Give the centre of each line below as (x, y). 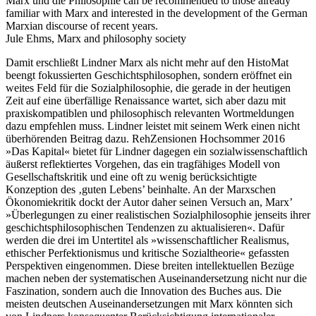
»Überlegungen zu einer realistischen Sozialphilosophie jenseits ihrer (158, 215)
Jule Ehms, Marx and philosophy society (96, 39)
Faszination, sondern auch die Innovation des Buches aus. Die (144, 291)
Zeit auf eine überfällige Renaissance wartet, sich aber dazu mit (146, 101)
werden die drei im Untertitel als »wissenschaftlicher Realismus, (147, 241)
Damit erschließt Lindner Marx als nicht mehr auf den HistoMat (147, 63)
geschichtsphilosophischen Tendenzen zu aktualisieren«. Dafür (145, 228)
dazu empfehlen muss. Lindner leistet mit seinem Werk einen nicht (153, 126)
